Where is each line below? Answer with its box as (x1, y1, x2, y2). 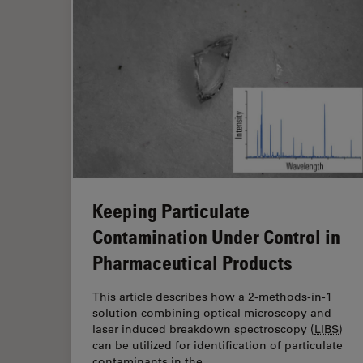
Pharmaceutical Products (92, 250, 293, 274)
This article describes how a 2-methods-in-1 (92, 288, 332, 304)
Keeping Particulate (92, 198, 250, 222)
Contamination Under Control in (92, 224, 340, 248)
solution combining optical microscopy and (92, 305, 331, 320)
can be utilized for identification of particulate (92, 337, 343, 352)
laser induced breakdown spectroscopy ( (92, 321, 314, 336)
